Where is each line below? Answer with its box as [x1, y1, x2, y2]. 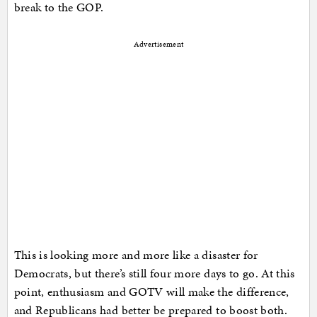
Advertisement [133, 39, 184, 50]
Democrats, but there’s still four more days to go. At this [13, 265, 295, 282]
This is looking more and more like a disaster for [13, 246, 258, 264]
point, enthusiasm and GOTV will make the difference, [13, 283, 289, 301]
